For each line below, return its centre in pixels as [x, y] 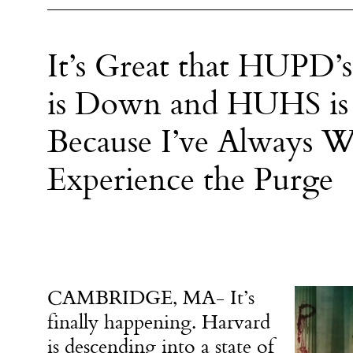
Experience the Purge [190, 180]
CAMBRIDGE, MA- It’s [151, 297]
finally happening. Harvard [159, 322]
